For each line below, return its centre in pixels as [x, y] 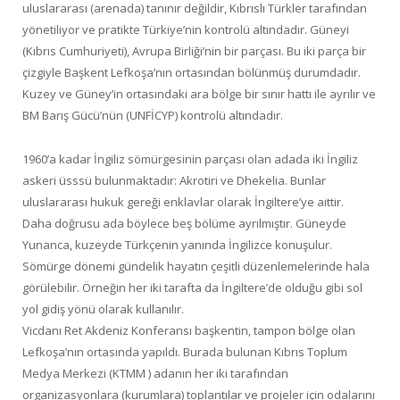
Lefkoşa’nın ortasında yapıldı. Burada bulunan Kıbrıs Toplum [185, 351]
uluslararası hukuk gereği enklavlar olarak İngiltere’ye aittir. [183, 201]
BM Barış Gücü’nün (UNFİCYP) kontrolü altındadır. [153, 116]
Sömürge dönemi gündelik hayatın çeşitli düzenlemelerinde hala [196, 266]
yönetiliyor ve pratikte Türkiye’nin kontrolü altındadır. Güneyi [186, 30]
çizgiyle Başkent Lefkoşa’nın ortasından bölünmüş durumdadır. [192, 73]
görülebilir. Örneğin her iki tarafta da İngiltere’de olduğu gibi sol [192, 287]
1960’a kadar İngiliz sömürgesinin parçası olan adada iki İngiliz [190, 158]
